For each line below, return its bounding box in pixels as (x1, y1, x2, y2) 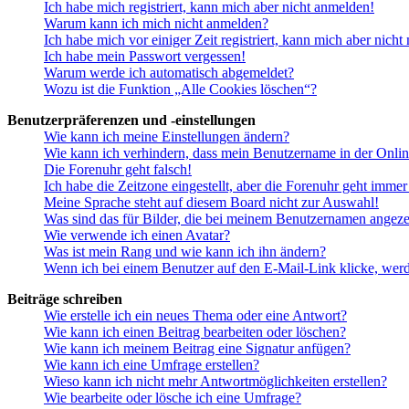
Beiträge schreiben (7, 290, 122, 307)
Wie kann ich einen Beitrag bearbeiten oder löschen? (44, 323, 346, 340)
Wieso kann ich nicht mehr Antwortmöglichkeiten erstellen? (44, 372, 387, 389)
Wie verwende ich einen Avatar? (44, 226, 230, 243)
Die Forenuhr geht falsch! (44, 161, 192, 177)
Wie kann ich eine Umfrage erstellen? (44, 356, 259, 372)
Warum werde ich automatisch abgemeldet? (44, 64, 294, 80)
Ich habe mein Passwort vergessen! (44, 47, 246, 64)
